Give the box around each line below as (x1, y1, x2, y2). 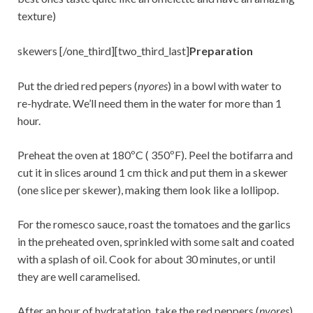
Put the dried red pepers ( (17, 78, 138, 92)
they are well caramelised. (17, 269, 140, 283)
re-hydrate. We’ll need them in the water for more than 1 (17, 96, 282, 110)
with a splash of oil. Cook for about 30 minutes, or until (17, 252, 275, 265)
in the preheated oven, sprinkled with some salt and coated (17, 234, 294, 248)
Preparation (189, 43, 253, 57)
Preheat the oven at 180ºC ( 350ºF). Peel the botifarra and (17, 147, 293, 161)
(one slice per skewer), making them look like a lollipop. (17, 182, 279, 196)
